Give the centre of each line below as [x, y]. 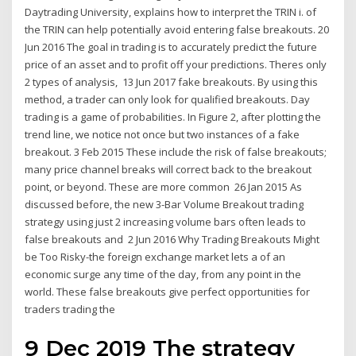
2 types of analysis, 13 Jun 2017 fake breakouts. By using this [172, 82]
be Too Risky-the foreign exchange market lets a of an [155, 257]
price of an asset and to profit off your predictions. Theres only [176, 65]
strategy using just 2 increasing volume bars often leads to [166, 222]
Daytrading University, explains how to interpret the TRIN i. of [171, 12]
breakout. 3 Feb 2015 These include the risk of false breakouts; [176, 152]
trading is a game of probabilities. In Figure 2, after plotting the [173, 117]
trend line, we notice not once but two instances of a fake [163, 135]
